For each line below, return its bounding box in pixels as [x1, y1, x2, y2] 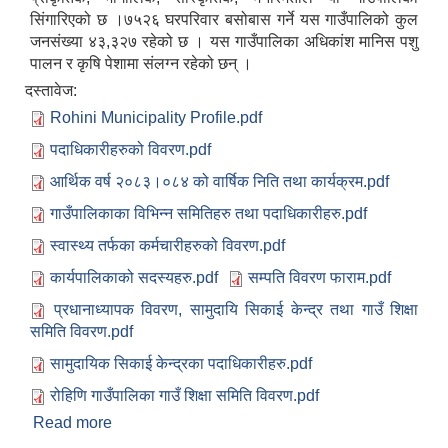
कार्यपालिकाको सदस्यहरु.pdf [50, 268, 218, 286]
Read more [33, 413, 112, 431]
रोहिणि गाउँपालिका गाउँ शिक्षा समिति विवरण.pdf [50, 386, 319, 404]
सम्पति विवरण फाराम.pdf [248, 268, 391, 286]
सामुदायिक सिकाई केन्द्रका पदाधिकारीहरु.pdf [50, 354, 312, 372]
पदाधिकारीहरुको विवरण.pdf [50, 140, 211, 158]
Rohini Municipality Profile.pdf [50, 108, 262, 126]
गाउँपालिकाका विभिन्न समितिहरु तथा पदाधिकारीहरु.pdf [50, 204, 367, 222]
